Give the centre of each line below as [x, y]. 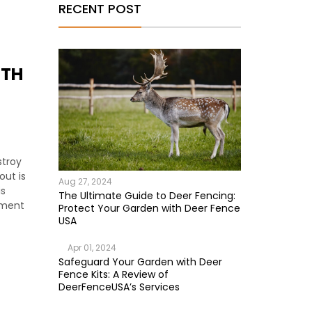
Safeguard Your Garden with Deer [140, 262]
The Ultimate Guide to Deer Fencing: [147, 195]
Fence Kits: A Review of [113, 274]
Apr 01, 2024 [92, 247]
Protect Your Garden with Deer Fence [149, 208]
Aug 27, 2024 [85, 181]
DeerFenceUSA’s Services [119, 287]
